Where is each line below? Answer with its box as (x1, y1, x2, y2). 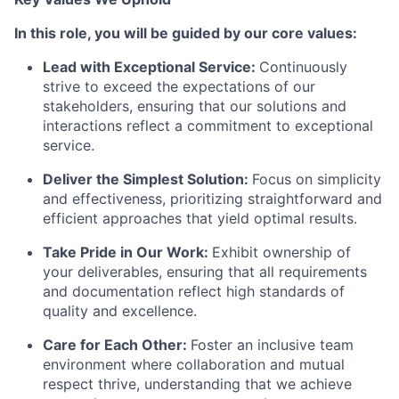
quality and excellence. (43, 301, 197, 320)
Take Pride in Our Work (43, 242, 204, 261)
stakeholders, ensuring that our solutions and (43, 96, 346, 115)
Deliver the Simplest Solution (43, 169, 244, 188)
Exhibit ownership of (212, 242, 351, 261)
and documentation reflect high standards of (43, 281, 345, 300)
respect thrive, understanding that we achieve (43, 374, 352, 393)
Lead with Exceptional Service (43, 57, 251, 76)
